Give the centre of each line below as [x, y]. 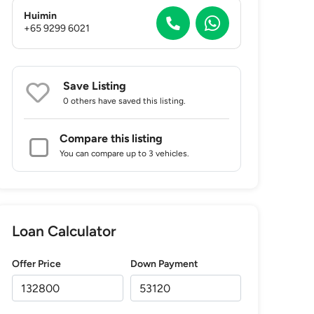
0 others [80, 101]
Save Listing [95, 86]
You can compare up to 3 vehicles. [125, 153]
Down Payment [164, 264]
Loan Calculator [64, 231]
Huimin [41, 15]
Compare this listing [111, 138]
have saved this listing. [141, 101]
